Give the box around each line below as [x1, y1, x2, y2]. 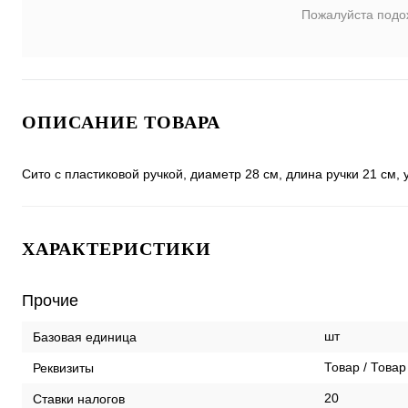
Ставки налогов [33, 391, 125, 406]
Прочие [22, 291, 78, 310]
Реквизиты [33, 360, 94, 375]
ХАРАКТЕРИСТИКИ [22, 239, 211, 259]
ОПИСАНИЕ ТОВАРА [22, 112, 220, 132]
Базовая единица [33, 329, 137, 344]
